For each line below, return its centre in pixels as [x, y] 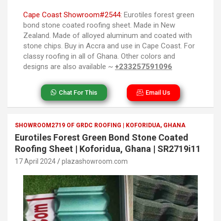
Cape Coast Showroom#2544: [73, 15]
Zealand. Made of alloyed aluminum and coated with [108, 36]
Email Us [158, 93]
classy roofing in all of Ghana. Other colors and [99, 56]
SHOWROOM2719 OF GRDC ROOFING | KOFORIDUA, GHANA [100, 126]
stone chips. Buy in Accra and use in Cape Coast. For [109, 46]
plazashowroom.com [95, 162]
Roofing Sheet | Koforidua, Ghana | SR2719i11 [108, 149]
